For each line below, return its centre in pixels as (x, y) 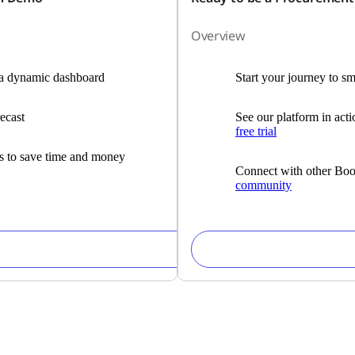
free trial (256, 131)
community (263, 185)
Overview (218, 35)
